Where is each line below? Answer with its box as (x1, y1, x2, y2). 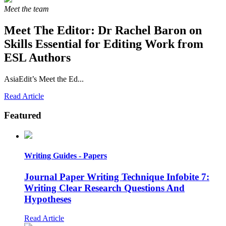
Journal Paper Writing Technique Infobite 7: (24, 171, 209, 182)
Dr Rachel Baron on (95, 23, 202, 37)
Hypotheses (24, 193, 71, 204)
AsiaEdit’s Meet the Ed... (4, 74, 84, 83)
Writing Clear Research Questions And (24, 182, 185, 193)
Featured (4, 110, 41, 121)
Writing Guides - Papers (24, 151, 107, 160)
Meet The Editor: (4, 23, 95, 37)
